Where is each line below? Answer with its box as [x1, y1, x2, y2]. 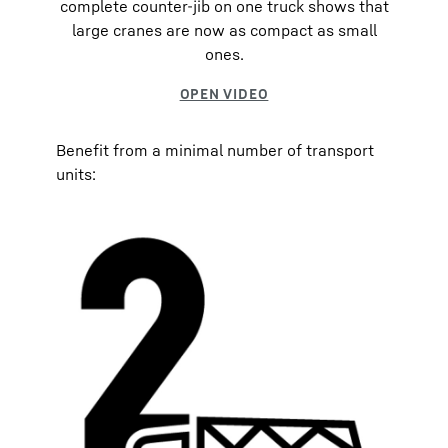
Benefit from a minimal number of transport [56, 140, 374, 160]
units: [56, 164, 96, 184]
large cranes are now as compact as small [71, 20, 377, 40]
